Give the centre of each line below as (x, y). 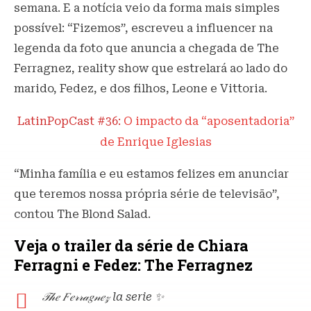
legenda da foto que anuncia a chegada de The (146, 49)
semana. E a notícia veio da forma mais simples (147, 8)
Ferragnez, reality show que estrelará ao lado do (151, 69)
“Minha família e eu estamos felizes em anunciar (151, 174)
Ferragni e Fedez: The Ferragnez (133, 265)
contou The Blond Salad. (82, 215)
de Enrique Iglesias (155, 142)
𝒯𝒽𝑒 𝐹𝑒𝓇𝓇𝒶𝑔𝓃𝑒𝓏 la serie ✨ (103, 297)
